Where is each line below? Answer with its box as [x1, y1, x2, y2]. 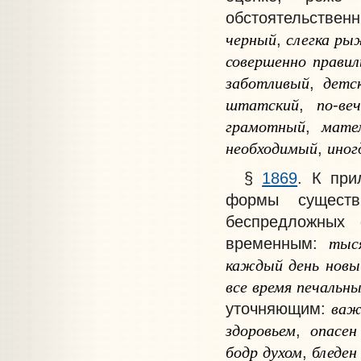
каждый [225, 252, 283, 276]
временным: [225, 233, 330, 252]
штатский [225, 93, 299, 116]
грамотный [225, 114, 305, 138]
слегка [285, 27, 330, 51]
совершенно [225, 49, 306, 73]
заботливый [225, 71, 309, 94]
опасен [309, 317, 357, 341]
